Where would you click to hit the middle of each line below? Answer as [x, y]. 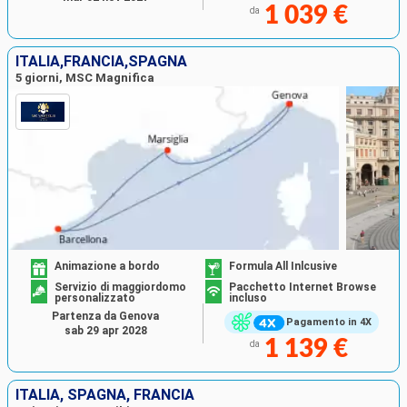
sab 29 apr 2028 [105, 330]
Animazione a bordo [108, 266]
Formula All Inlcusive [283, 266]
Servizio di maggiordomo [121, 287]
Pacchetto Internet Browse [303, 287]
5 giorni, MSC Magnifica [85, 78]
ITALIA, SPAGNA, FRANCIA [105, 394]
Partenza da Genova [105, 316]
